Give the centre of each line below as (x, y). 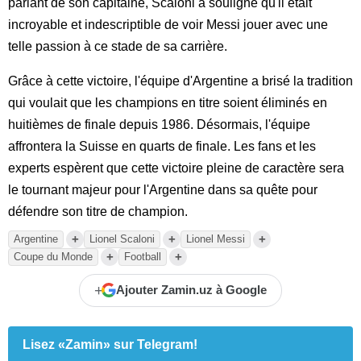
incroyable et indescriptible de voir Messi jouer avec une (168, 24)
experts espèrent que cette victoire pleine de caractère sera (176, 168)
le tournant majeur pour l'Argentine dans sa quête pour (163, 189)
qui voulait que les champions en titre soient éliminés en (168, 102)
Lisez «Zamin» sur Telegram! (110, 344)
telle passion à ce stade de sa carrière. (118, 46)
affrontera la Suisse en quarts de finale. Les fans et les (162, 146)
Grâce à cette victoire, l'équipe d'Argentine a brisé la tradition (180, 81)
